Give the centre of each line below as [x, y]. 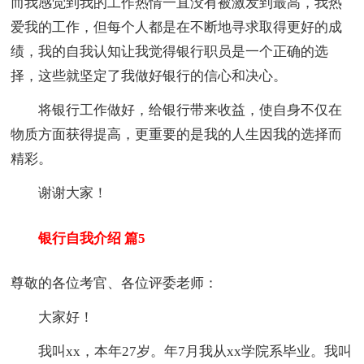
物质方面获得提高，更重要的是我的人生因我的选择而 [177, 134]
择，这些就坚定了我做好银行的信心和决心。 [149, 76]
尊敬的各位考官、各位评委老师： [115, 284]
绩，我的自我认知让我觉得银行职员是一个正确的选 [170, 51]
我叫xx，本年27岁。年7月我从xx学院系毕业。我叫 [182, 352]
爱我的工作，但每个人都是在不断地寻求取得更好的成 [177, 27]
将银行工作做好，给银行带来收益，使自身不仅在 [177, 110]
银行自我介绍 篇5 [78, 238]
